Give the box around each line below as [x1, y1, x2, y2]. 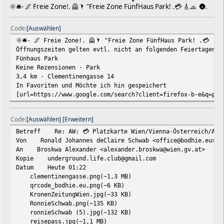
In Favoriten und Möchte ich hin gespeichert [16, 81, 173, 89]
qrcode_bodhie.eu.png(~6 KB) [16, 181, 124, 189]
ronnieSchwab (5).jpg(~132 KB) [16, 208, 131, 216]
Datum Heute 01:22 [16, 163, 86, 171]
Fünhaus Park [16, 54, 58, 62]
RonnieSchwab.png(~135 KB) [16, 199, 117, 207]
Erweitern [64, 114, 91, 123]
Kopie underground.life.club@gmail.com [16, 154, 156, 162]
